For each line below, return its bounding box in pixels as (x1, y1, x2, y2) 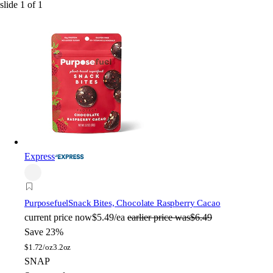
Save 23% (24, 227, 63, 238)
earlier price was (127, 212, 190, 223)
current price (24, 212, 73, 223)
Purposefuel (24, 198, 69, 208)
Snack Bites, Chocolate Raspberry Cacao (68, 198, 221, 208)
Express (24, 151, 55, 162)
